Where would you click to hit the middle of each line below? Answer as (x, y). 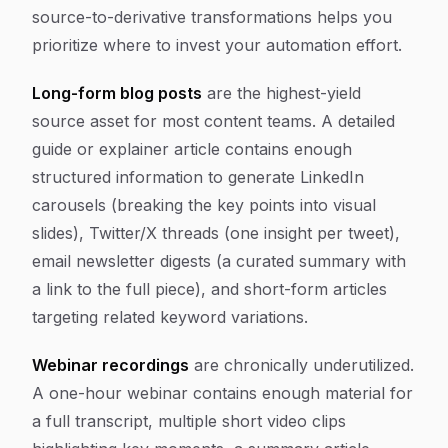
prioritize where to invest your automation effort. (217, 45)
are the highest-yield (281, 93)
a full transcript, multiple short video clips (189, 421)
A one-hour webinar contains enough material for (222, 393)
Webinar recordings (110, 365)
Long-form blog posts (117, 93)
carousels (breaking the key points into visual (204, 205)
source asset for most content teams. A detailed (213, 121)
